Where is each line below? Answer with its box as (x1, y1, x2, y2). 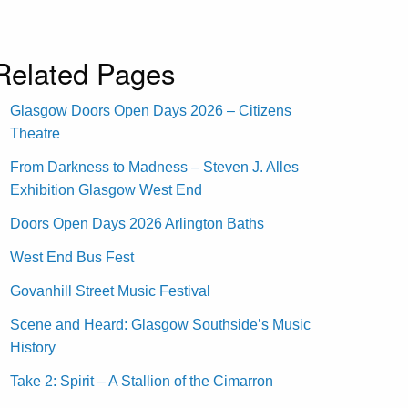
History (10, 339, 56, 355)
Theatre (10, 125, 61, 141)
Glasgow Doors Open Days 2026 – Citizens (10, 102, 292, 118)
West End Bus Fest (10, 249, 135, 265)
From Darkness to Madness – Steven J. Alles (10, 158, 300, 175)
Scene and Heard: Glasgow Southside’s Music (10, 316, 311, 332)
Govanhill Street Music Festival (10, 282, 211, 299)
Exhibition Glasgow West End (10, 181, 203, 198)
